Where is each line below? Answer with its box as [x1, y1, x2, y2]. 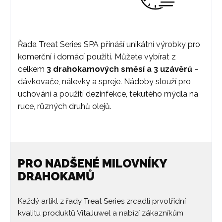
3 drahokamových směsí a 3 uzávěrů [47, 64, 192, 74]
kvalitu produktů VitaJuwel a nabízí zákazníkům [18, 209, 183, 218]
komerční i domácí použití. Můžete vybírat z [18, 52, 176, 61]
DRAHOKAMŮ [18, 169, 95, 183]
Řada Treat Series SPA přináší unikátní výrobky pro [18, 40, 200, 49]
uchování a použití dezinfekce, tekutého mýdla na [18, 89, 198, 99]
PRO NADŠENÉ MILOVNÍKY [18, 156, 166, 170]
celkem [18, 64, 47, 74]
